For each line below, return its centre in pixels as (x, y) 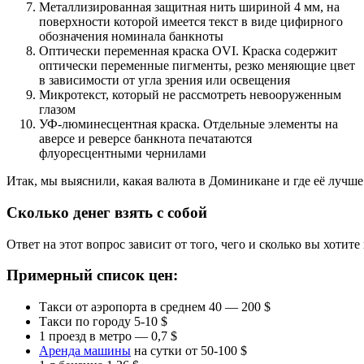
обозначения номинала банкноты (131, 37)
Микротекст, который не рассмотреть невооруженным (190, 95)
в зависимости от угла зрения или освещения (165, 80)
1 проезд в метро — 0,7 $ (108, 336)
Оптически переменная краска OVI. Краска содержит (188, 51)
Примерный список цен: (92, 275)
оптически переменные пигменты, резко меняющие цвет (197, 66)
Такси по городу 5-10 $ (103, 321)
